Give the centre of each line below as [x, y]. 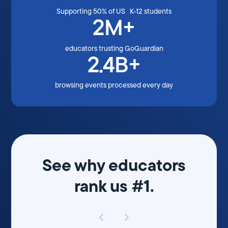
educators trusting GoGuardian [114, 48]
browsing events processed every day [114, 85]
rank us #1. [114, 186]
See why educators [114, 165]
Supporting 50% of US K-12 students [114, 11]
